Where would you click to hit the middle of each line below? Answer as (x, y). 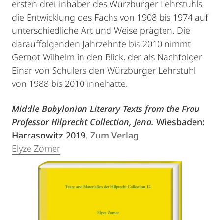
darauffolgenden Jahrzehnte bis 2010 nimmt (101, 44)
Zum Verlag (114, 135)
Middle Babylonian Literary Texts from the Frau (106, 109)
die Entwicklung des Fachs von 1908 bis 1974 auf (110, 17)
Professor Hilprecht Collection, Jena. (84, 122)
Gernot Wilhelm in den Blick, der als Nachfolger (107, 57)
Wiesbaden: (180, 122)
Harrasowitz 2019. (51, 135)
